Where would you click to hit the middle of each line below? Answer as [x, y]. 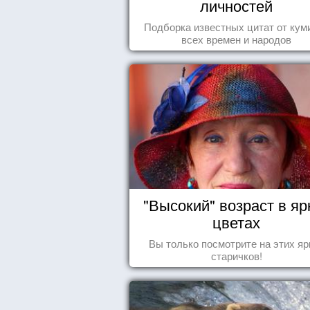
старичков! [236, 256]
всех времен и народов [237, 39]
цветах [237, 222]
